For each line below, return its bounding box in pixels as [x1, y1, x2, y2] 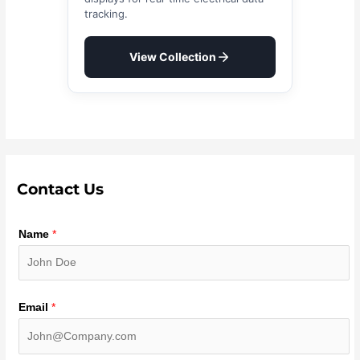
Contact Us [17, 178, 104, 198]
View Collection [129, 49, 216, 63]
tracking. [84, 6, 128, 20]
